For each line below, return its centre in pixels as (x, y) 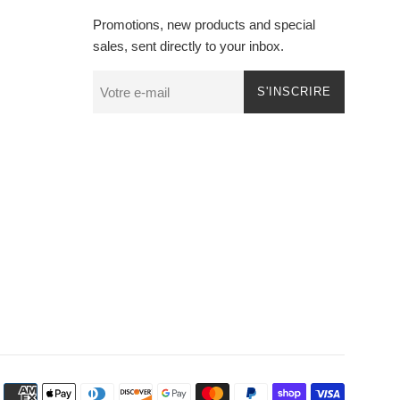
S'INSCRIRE (294, 92)
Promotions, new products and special (204, 25)
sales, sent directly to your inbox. (188, 46)
